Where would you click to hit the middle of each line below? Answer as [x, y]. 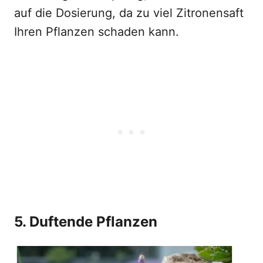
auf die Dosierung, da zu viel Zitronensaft [129, 13]
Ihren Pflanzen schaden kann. [97, 32]
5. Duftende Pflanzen [86, 222]
